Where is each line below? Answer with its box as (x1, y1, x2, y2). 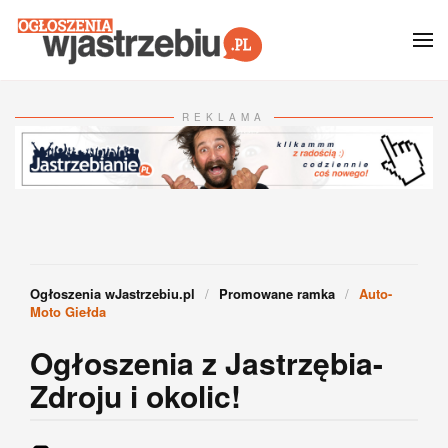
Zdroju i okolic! (30, 373, 241, 417)
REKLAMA (182, 110, 266, 124)
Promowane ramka (219, 283, 335, 303)
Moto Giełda (30, 301, 106, 321)
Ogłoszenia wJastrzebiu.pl (30, 283, 195, 303)
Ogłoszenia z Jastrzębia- (30, 340, 383, 384)
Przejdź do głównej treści (35, 35, 214, 58)
